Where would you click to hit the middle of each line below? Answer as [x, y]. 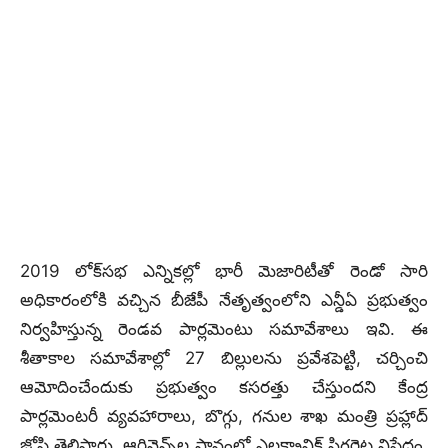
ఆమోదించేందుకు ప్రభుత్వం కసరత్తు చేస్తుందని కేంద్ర [224, 387]
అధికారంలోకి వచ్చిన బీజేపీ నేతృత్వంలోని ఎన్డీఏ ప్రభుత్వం [224, 300]
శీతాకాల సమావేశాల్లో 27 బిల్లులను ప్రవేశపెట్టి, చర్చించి [224, 358]
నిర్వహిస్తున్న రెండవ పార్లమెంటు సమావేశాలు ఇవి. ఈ [224, 329]
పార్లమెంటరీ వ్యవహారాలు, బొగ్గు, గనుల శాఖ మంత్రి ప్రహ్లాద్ [224, 416]
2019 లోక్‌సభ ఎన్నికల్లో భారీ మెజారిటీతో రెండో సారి [224, 271]
